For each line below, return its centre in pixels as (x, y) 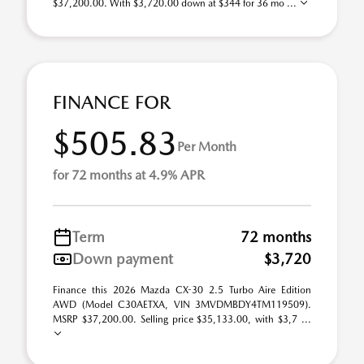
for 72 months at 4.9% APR (129, 175)
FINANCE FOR (112, 102)
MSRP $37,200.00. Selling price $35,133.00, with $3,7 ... (182, 319)
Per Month (207, 146)
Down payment (123, 259)
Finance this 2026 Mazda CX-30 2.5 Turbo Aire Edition (182, 290)
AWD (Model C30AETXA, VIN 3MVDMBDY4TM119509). (182, 305)
